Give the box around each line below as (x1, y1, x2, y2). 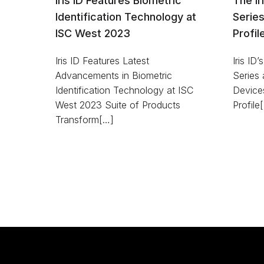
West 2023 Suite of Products (55, 98, 180, 111)
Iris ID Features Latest (55, 54, 149, 67)
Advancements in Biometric (55, 69, 172, 81)
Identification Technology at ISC (55, 84, 193, 96)
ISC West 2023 (55, 27, 130, 39)
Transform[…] (55, 113, 114, 126)
